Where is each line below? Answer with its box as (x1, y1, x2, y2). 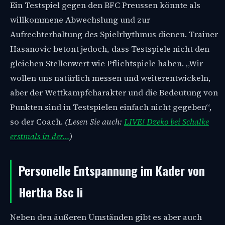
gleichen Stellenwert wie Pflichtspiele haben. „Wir (10, 57, 203, 69)
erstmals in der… (10, 130, 69, 142)
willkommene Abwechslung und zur (10, 14, 150, 26)
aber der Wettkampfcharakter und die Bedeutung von (10, 86, 218, 98)
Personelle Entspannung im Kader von (19, 161, 205, 179)
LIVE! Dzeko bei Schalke (124, 116, 209, 128)
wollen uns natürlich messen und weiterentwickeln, (10, 72, 211, 84)
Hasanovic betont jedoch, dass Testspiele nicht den (10, 43, 209, 55)
